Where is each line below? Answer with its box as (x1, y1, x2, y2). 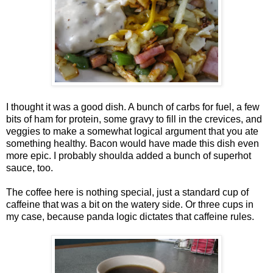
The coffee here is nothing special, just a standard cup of (6, 187, 249, 198)
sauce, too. (6, 163, 53, 174)
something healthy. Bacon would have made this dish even (6, 138, 259, 149)
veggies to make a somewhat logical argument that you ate (6, 126, 258, 137)
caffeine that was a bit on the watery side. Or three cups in (6, 199, 253, 210)
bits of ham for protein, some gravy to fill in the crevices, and (6, 114, 262, 125)
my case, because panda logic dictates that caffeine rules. (6, 211, 254, 222)
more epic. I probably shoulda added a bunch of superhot (6, 151, 251, 161)
